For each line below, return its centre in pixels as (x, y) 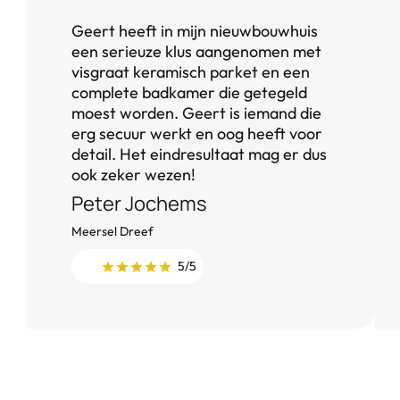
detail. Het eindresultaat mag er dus (199, 154)
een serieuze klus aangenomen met (196, 51)
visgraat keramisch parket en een (191, 72)
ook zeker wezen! (133, 175)
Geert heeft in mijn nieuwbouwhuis (195, 31)
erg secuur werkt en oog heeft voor (197, 133)
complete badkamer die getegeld (189, 92)
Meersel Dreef (112, 231)
